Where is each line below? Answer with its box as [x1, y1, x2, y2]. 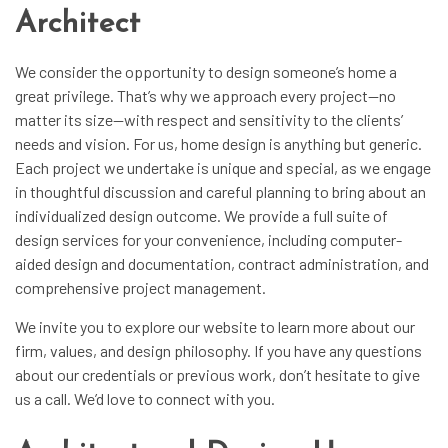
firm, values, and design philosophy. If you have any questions [15, 340, 422, 360]
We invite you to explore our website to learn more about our [15, 316, 415, 336]
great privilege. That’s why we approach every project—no [15, 85, 396, 105]
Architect [15, 8, 141, 40]
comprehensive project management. [15, 277, 266, 297]
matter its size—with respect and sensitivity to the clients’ [15, 109, 403, 129]
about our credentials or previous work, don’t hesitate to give [15, 364, 420, 384]
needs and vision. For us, [15, 133, 181, 153]
